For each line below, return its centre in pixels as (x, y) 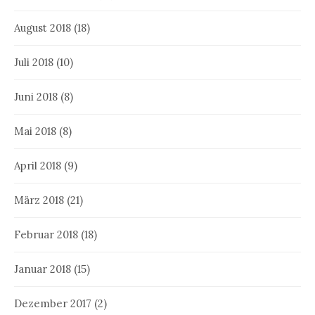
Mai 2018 (35, 131)
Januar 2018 (43, 269)
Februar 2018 (46, 234)
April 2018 (38, 165)
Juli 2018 (34, 62)
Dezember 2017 (53, 303)
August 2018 (43, 27)
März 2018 (39, 200)
